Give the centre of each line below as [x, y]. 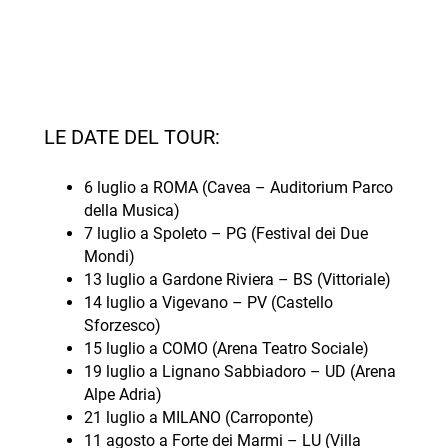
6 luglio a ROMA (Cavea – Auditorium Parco [238, 187]
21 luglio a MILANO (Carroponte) [198, 417]
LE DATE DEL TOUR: [131, 137]
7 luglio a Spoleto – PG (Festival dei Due [225, 233]
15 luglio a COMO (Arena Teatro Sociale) [226, 348]
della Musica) [131, 210]
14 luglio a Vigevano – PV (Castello [208, 302]
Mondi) [109, 256]
